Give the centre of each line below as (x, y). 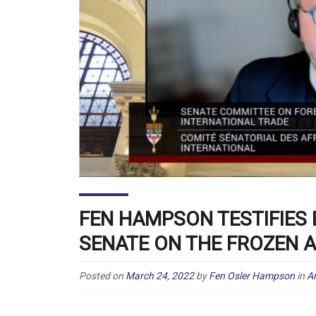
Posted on (102, 275)
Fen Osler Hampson (252, 275)
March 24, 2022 (160, 275)
